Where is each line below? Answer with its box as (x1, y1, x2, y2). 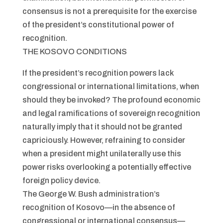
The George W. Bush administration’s (22, 190, 160, 198)
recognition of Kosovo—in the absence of (22, 203, 175, 212)
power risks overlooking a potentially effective (22, 163, 191, 171)
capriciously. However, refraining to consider (22, 136, 185, 144)
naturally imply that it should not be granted (22, 122, 182, 131)
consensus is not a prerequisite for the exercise (22, 7, 197, 15)
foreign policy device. (22, 176, 101, 185)
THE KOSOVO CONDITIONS (22, 47, 127, 56)
